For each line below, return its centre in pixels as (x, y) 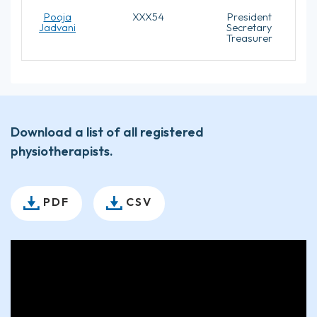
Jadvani (57, 27)
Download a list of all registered (107, 132)
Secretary (249, 27)
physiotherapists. (62, 151)
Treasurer (249, 38)
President (249, 17)
